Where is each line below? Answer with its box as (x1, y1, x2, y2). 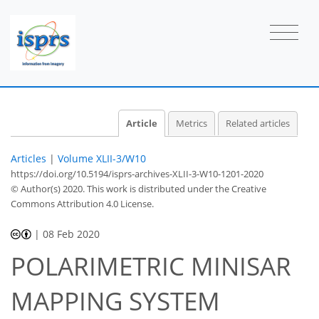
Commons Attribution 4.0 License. (11, 197, 154, 210)
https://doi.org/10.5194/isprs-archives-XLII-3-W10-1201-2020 (11, 167, 263, 180)
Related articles (226, 117, 290, 130)
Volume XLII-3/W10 (58, 151, 146, 165)
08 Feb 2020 (43, 226, 100, 241)
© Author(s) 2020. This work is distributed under (11, 182, 215, 195)
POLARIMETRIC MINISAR (11, 249, 291, 283)
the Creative (215, 182, 266, 195)
